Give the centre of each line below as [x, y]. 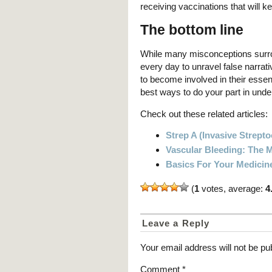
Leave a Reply [176, 223]
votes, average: [232, 189]
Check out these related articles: [204, 114]
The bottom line [192, 30]
